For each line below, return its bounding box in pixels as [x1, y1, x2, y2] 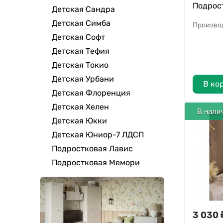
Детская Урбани [52, 74, 114, 84]
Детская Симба [52, 18, 111, 28]
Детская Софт [52, 32, 105, 42]
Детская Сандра [52, 4, 115, 14]
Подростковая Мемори [52, 157, 140, 167]
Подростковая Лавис [52, 143, 133, 153]
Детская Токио [52, 60, 109, 70]
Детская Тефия [52, 46, 110, 56]
